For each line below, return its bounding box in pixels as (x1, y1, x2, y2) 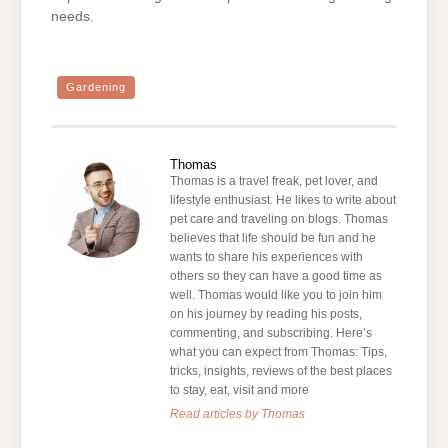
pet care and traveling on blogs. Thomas (170, 212, 389, 227)
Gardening (66, 81, 126, 94)
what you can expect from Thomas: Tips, (170, 345, 388, 360)
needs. (51, 9, 94, 25)
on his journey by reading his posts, (170, 307, 363, 322)
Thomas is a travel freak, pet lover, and (170, 174, 379, 189)
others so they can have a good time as (170, 269, 383, 284)
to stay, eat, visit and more (170, 383, 310, 398)
